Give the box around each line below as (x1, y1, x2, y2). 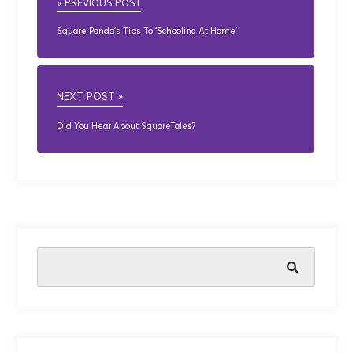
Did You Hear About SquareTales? (57, 122, 196, 132)
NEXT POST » (57, 92, 124, 103)
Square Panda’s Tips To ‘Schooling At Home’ (57, 27, 238, 36)
